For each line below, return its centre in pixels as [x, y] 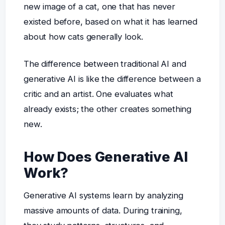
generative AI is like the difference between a [112, 79]
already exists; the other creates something [107, 109]
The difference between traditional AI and [105, 64]
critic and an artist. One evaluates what [98, 94]
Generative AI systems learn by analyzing [103, 195]
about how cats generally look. [83, 37]
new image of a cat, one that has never [99, 7]
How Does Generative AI [105, 157]
